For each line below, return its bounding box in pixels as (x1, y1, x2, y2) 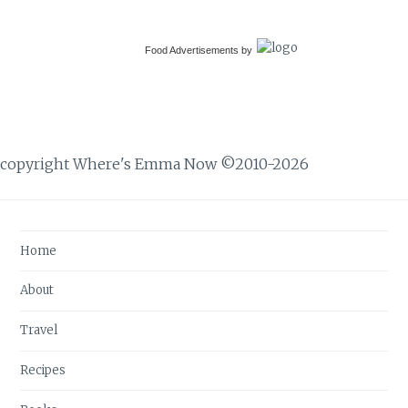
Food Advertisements (145, 44, 240, 56)
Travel (20, 322, 58, 339)
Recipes (20, 362, 66, 378)
